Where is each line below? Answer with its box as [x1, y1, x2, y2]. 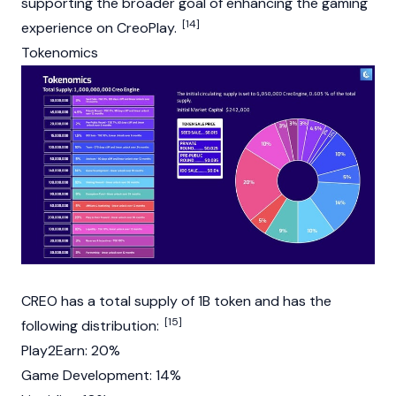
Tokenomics [21, 43, 98, 63]
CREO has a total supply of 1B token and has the [21, 291, 331, 310]
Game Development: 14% [21, 365, 181, 385]
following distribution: [21, 316, 163, 335]
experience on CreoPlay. [21, 19, 180, 38]
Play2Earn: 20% [21, 340, 120, 360]
